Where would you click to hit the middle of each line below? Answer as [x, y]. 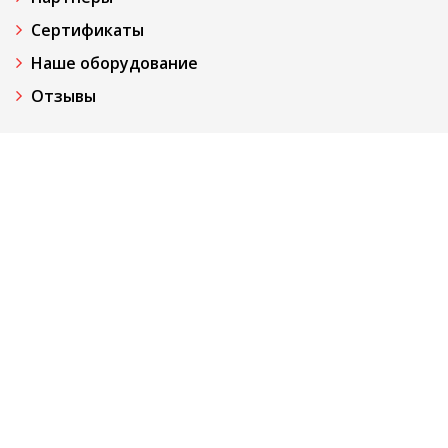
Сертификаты [87, 30]
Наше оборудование [114, 63]
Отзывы [63, 96]
